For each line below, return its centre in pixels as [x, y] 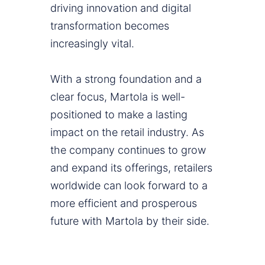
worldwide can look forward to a [129, 186]
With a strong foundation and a [126, 79]
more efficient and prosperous [124, 203]
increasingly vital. [92, 44]
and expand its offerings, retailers [131, 168]
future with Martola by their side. [130, 221]
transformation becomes [110, 26]
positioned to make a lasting [119, 115]
